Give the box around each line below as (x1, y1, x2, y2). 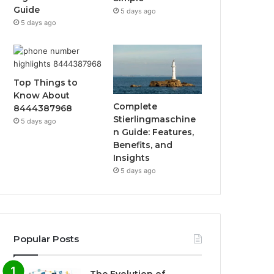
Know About (13, 89, 70, 101)
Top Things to (13, 76, 78, 88)
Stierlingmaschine (113, 114, 196, 125)
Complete (113, 101, 158, 113)
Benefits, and (113, 139, 173, 151)
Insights (113, 152, 150, 164)
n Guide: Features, (113, 127, 194, 138)
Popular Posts (13, 233, 80, 245)
